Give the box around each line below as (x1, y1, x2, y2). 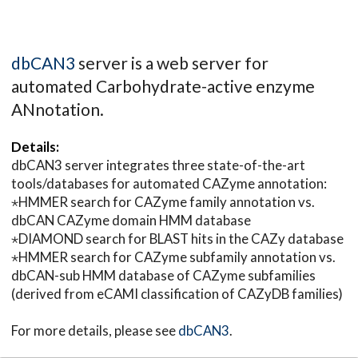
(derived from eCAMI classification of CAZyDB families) (11, 284, 343, 302)
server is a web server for (75, 52, 268, 73)
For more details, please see (11, 321, 178, 339)
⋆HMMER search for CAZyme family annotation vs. (11, 193, 315, 210)
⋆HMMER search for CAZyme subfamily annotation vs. (11, 248, 336, 265)
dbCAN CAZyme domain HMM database (11, 211, 251, 229)
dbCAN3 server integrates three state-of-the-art (11, 156, 305, 173)
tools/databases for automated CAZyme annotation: (11, 174, 327, 192)
